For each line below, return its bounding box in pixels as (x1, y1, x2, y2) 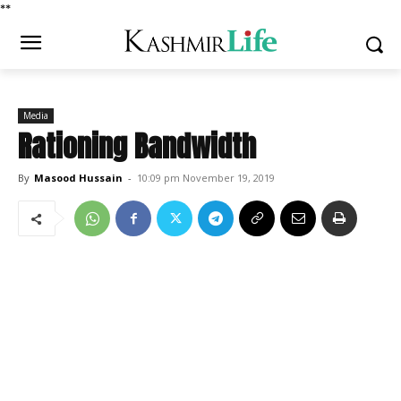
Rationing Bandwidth (18, 124, 256, 168)
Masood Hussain (34, 171, 123, 184)
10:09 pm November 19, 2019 (137, 171, 275, 184)
